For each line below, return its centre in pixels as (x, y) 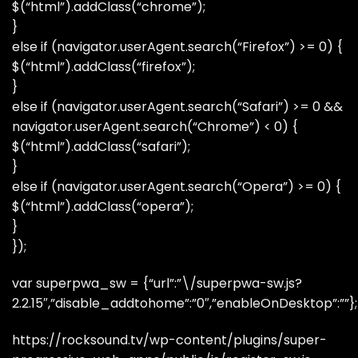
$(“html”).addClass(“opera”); (103, 207)
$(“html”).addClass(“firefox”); (103, 67)
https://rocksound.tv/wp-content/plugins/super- (169, 340)
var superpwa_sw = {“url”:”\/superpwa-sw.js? (157, 283)
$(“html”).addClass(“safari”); (101, 147)
